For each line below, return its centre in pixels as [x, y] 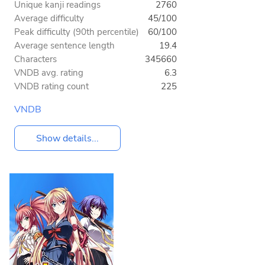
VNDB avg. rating [49, 73]
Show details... [67, 138]
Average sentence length [64, 46]
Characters [35, 59]
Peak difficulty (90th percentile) [77, 32]
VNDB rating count [51, 87]
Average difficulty [49, 19]
